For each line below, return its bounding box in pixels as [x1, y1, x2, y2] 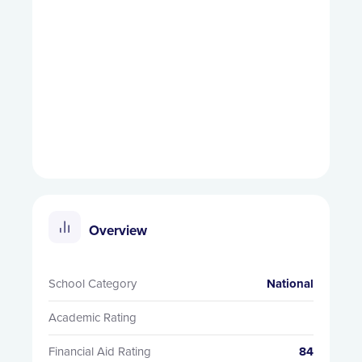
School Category [48, 276, 137, 292]
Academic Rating [48, 310, 137, 326]
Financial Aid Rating [48, 344, 151, 360]
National [267, 276, 314, 292]
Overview [89, 222, 147, 240]
